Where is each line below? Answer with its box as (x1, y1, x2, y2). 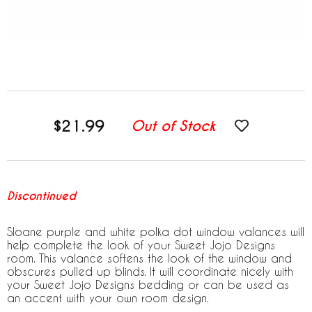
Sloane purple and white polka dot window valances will (7, 225, 304, 238)
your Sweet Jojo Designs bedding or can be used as (7, 278, 289, 291)
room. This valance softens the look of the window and (7, 251, 292, 265)
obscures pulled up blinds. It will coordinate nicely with (7, 265, 293, 278)
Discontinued (7, 189, 76, 203)
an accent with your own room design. (7, 291, 209, 304)
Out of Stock (130, 116, 215, 135)
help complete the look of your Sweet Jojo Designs (7, 238, 275, 251)
